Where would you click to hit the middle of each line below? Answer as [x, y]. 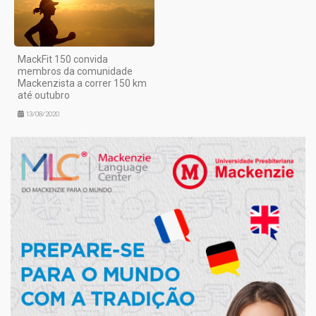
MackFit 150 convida [63, 60]
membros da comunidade [75, 72]
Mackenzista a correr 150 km [82, 84]
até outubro [44, 96]
